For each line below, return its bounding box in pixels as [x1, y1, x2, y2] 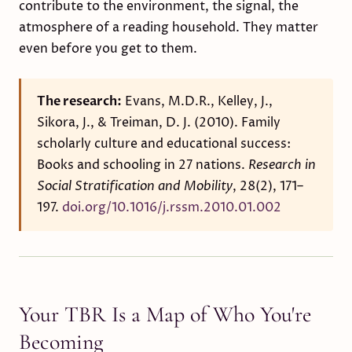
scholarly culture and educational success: [37, 135, 291, 152]
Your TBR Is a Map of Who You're [19, 301, 311, 328]
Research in [248, 156, 316, 174]
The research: [37, 93, 122, 110]
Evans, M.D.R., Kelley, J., [122, 93, 273, 110]
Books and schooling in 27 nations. [37, 156, 248, 174]
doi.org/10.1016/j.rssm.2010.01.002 [62, 199, 281, 216]
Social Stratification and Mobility [37, 178, 233, 195]
